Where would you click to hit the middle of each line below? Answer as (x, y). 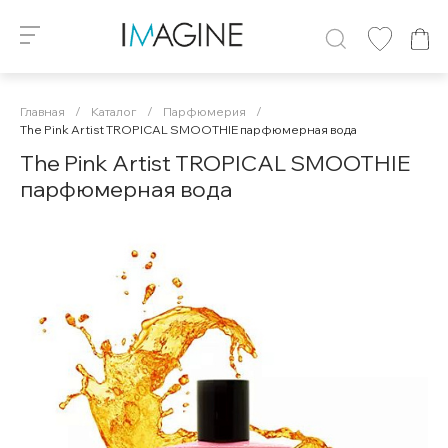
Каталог (114, 111)
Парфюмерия (204, 111)
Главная (42, 111)
